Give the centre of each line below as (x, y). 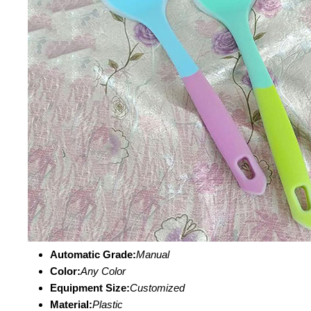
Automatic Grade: (93, 254)
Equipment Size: (90, 288)
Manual (153, 254)
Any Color (103, 271)
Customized (157, 288)
